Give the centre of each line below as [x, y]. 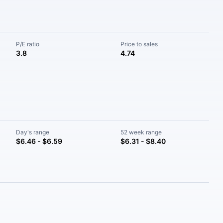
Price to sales [139, 44]
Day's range [33, 132]
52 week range [141, 132]
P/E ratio [28, 44]
